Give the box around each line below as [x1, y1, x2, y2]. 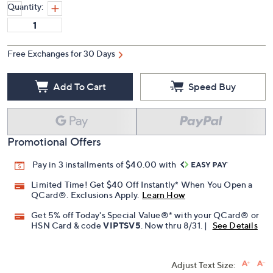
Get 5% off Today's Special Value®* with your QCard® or [31, 210, 260, 221]
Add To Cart [52, 80, 106, 93]
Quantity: [7, 1, 43, 12]
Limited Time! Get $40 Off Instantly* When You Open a [31, 179, 253, 190]
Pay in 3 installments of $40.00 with [32, 159, 179, 169]
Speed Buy [188, 80, 236, 93]
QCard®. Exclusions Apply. [31, 190, 140, 200]
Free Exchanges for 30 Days [7, 48, 115, 58]
